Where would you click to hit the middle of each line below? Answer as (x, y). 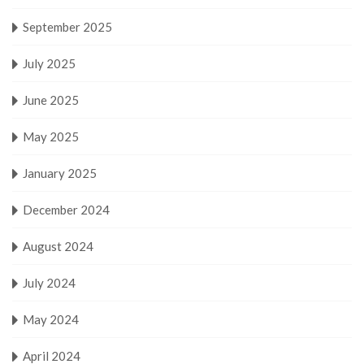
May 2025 (51, 136)
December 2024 (66, 209)
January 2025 (60, 173)
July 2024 (49, 282)
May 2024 (51, 319)
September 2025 (67, 26)
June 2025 (51, 100)
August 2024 (58, 246)
